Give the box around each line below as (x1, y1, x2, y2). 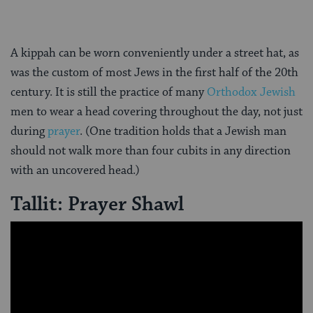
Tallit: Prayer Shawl (10, 191, 184, 218)
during (10, 124, 48, 140)
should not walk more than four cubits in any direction (10, 143, 291, 159)
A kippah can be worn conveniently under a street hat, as (10, 45, 299, 61)
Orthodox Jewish (207, 85, 296, 101)
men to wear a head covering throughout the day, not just (10, 104, 303, 120)
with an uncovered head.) (10, 163, 140, 179)
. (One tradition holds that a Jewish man (80, 124, 286, 140)
